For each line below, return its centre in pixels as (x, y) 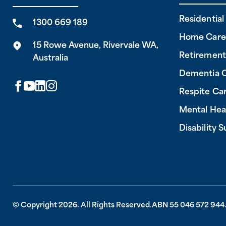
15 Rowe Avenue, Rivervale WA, (96, 46)
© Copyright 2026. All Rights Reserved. (82, 205)
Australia (50, 58)
